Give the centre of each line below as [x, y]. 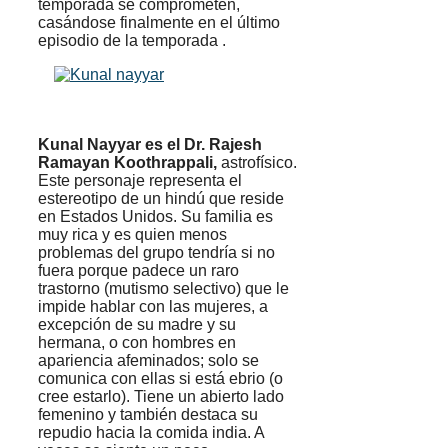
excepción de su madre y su [137, 325]
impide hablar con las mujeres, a [153, 307]
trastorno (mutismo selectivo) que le [163, 289]
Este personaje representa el [140, 181]
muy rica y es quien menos [132, 235]
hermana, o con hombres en [137, 343]
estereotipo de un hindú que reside [161, 199]
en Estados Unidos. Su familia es [155, 217]
